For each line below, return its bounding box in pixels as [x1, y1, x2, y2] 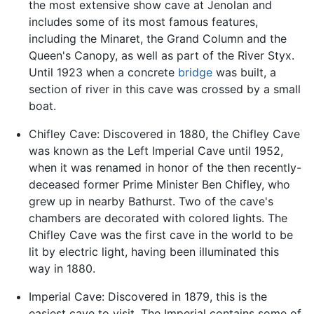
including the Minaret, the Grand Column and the [28, 32, 287, 46]
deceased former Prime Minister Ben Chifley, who [28, 177, 290, 192]
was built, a [212, 65, 276, 80]
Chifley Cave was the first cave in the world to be [28, 228, 293, 243]
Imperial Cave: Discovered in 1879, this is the [28, 289, 267, 304]
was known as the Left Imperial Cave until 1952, [28, 144, 283, 158]
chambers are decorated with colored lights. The [28, 211, 287, 226]
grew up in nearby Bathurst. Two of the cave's [28, 194, 273, 209]
